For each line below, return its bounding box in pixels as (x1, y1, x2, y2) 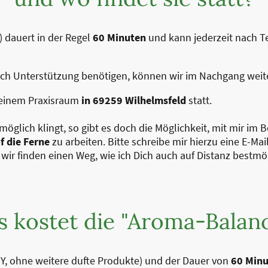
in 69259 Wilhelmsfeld (79, 93, 186, 108)
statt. (186, 93, 212, 108)
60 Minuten (93, 31, 146, 45)
